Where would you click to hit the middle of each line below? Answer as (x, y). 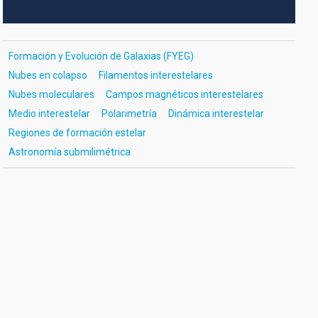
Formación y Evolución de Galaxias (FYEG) (101, 56)
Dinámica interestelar (216, 114)
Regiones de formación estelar (77, 133)
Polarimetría (129, 114)
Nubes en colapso (48, 75)
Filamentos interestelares (155, 75)
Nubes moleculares (51, 94)
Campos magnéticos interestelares (184, 94)
